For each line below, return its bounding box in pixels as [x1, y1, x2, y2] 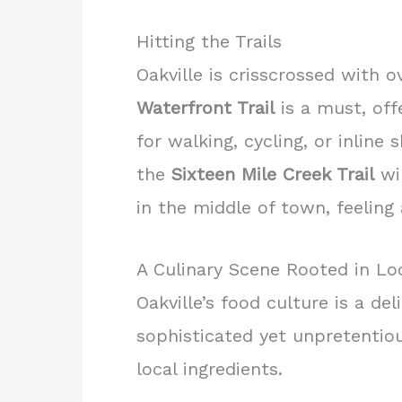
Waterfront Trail [136, 97, 275, 119]
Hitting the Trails [136, 31, 282, 53]
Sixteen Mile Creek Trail [171, 163, 374, 186]
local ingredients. [136, 358, 283, 380]
